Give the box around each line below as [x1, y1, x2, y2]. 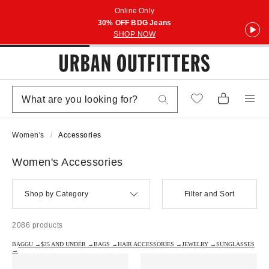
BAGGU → [12, 241, 41, 247]
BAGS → [94, 241, 118, 247]
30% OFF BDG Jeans [97, 19, 172, 27]
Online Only [114, 7, 155, 15]
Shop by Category [25, 190, 88, 198]
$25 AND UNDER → [41, 241, 94, 247]
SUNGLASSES [216, 241, 255, 247]
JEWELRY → [182, 241, 216, 247]
